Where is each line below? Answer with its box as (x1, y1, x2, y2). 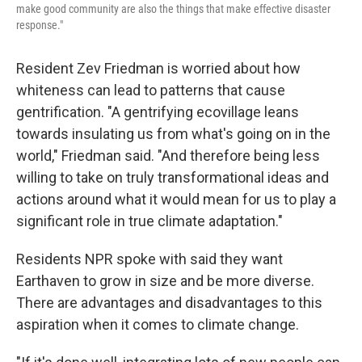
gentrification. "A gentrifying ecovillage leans (16, 103, 299, 120)
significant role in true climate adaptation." (16, 213, 283, 229)
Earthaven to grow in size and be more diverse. (16, 272, 314, 289)
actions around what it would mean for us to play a (16, 191, 336, 208)
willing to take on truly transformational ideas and (16, 169, 329, 186)
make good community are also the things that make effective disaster (16, 2, 330, 15)
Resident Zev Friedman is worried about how (16, 60, 301, 77)
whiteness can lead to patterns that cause (16, 82, 285, 99)
